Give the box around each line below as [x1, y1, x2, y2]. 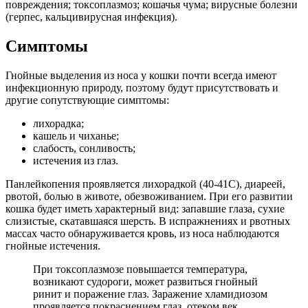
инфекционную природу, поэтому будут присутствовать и [5, 81, 278, 93]
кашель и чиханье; [33, 129, 119, 142]
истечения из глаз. [33, 154, 118, 166]
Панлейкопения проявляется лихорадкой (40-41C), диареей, [5, 177, 285, 190]
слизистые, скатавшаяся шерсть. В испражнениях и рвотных [5, 214, 290, 227]
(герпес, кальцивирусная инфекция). [5, 11, 177, 23]
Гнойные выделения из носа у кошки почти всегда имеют [5, 69, 276, 81]
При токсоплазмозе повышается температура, [33, 263, 247, 275]
